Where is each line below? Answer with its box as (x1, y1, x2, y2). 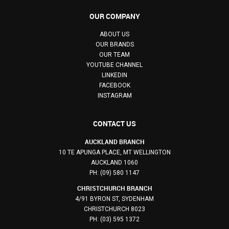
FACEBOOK (99, 81, 130, 89)
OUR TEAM (99, 51, 130, 58)
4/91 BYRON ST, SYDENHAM (75, 195, 154, 202)
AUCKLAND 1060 (91, 158, 138, 166)
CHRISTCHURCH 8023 (84, 205, 145, 213)
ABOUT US (100, 30, 129, 38)
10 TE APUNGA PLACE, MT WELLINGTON (58, 148, 171, 156)
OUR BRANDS (95, 40, 134, 48)
